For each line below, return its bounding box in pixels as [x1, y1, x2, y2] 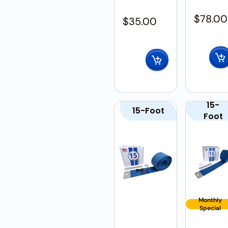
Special [199, 204, 221, 212]
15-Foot [132, 105, 164, 117]
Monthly [198, 196, 222, 204]
